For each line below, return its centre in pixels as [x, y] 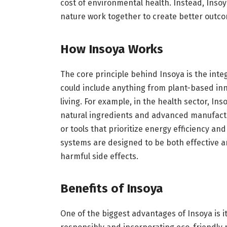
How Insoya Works [111, 49]
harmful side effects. [99, 156]
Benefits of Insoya [111, 188]
